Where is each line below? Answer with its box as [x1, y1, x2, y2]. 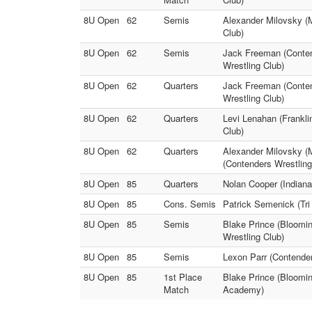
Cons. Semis [164, 197, 216, 210]
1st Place [164, 270, 202, 283]
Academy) [223, 283, 264, 296]
